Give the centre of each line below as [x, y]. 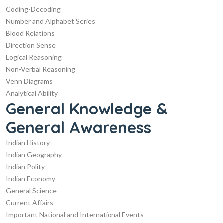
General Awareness [79, 127]
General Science [31, 190]
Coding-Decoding [33, 9]
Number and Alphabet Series [51, 21]
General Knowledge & [87, 108]
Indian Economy [31, 178]
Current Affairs [30, 202]
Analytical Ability [32, 93]
